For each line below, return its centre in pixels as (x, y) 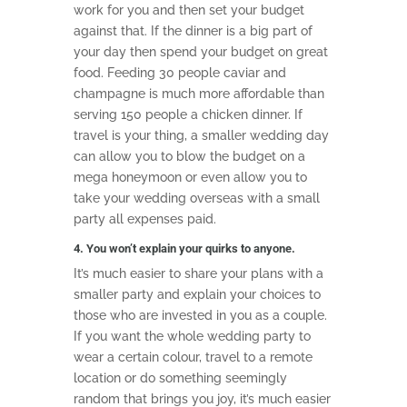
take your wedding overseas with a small (196, 199)
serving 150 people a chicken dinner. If (188, 115)
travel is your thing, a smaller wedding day (201, 136)
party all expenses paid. (144, 219)
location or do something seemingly (180, 378)
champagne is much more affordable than (199, 94)
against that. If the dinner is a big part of (193, 31)
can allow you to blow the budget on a (189, 157)
